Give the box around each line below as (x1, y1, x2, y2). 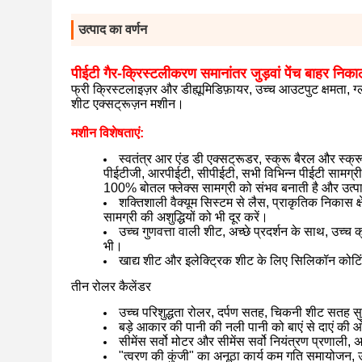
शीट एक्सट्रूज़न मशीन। (71, 97, 184, 111)
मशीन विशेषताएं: (71, 126, 144, 140)
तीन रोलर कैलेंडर (71, 280, 151, 293)
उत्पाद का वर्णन (78, 23, 147, 36)
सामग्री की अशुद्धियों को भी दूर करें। (103, 210, 268, 224)
